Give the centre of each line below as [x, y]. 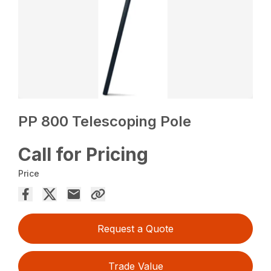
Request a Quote [135, 229]
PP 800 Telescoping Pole [105, 122]
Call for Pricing [83, 155]
